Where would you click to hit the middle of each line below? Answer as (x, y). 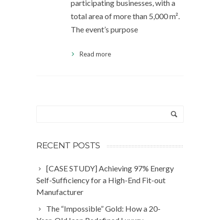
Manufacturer (60, 192)
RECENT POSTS (68, 145)
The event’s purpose (104, 29)
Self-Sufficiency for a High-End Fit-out (101, 180)
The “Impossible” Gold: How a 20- (103, 208)
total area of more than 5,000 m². (125, 16)
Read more (95, 54)
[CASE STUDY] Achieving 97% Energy (110, 168)
